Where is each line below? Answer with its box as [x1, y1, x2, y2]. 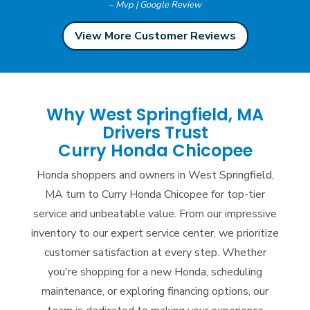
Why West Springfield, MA [46, 102, 264, 126]
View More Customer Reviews [74, 28, 236, 44]
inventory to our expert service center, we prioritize [31, 225, 279, 241]
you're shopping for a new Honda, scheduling [48, 264, 262, 280]
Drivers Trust [102, 120, 208, 144]
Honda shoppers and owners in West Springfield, [36, 167, 274, 183]
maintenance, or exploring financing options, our [42, 283, 268, 299]
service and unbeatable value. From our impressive [33, 206, 277, 221]
